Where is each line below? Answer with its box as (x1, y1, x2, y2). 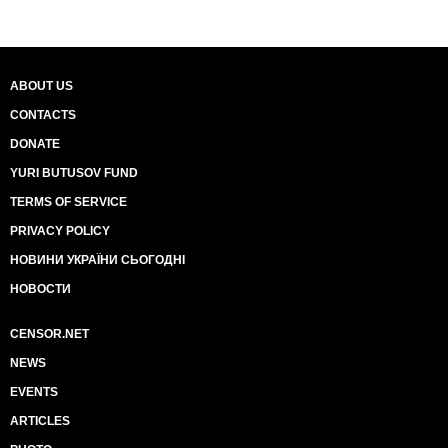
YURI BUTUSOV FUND (10, 166, 138, 180)
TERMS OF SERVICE (10, 195, 127, 209)
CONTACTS (10, 108, 76, 122)
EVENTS (10, 385, 58, 399)
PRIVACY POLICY (10, 224, 110, 238)
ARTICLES (10, 414, 70, 428)
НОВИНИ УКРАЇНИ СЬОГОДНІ (10, 253, 185, 267)
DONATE (10, 137, 60, 151)
